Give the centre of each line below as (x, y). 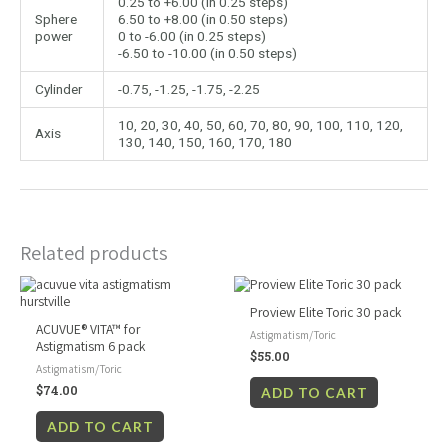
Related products (94, 253)
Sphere (55, 19)
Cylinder (58, 89)
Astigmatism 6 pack (91, 345)
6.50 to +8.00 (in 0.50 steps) (202, 19)
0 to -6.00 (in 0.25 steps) (191, 36)
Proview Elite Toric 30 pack (326, 311)
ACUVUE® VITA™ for (88, 328)
